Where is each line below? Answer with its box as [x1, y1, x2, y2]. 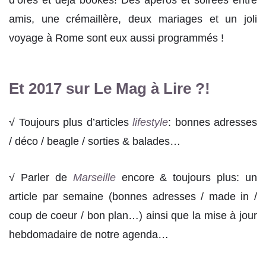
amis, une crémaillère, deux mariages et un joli [9, 13, 257, 26]
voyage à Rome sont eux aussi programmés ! [9, 32, 224, 45]
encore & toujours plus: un [115, 172, 257, 184]
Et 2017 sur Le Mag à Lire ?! [9, 79, 210, 97]
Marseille [72, 172, 116, 184]
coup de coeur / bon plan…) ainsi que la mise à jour [9, 210, 257, 222]
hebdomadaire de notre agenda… [9, 229, 169, 241]
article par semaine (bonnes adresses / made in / [9, 191, 257, 203]
